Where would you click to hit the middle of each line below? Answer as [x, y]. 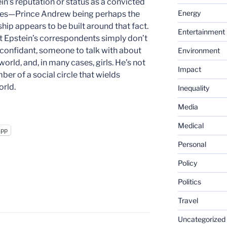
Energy [189, 13]
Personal [192, 144]
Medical [191, 125]
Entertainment [201, 31]
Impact [189, 69]
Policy [187, 163]
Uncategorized [201, 219]
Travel [188, 200]
